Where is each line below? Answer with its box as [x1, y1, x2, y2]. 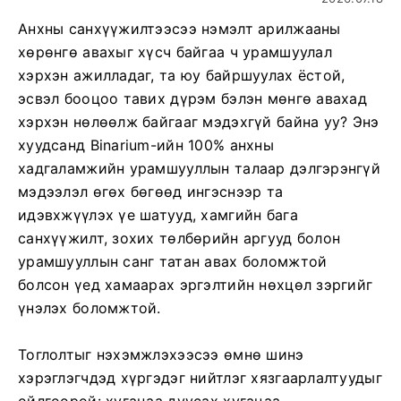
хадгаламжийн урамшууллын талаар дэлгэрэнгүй [18, 159, 381, 177]
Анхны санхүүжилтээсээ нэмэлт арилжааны [18, 20, 341, 38]
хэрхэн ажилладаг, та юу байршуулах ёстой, [18, 66, 346, 84]
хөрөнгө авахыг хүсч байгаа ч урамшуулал [18, 43, 332, 61]
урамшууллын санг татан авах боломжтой [18, 252, 328, 270]
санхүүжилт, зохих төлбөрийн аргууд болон [18, 229, 341, 247]
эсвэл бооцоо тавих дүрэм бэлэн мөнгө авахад [18, 90, 368, 107]
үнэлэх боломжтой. [18, 299, 161, 317]
